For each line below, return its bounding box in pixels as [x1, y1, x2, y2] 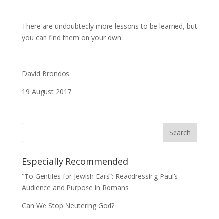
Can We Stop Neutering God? [22, 201, 114, 210]
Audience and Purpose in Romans [22, 183, 129, 192]
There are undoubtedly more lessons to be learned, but [22, 22, 197, 31]
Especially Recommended [22, 155, 128, 167]
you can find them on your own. [22, 33, 123, 42]
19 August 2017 [22, 87, 71, 96]
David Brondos [22, 69, 69, 78]
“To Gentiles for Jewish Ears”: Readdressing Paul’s [22, 172, 178, 181]
